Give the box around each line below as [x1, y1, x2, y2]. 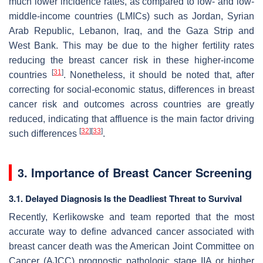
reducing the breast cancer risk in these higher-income [9, 55, 254, 65]
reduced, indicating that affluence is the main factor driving [9, 113, 254, 124]
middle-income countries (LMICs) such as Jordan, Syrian [9, 11, 254, 21]
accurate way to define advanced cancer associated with [9, 226, 254, 237]
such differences [9, 128, 79, 139]
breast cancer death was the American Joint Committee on [9, 241, 254, 251]
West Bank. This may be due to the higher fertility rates [9, 40, 254, 50]
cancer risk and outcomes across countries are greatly [9, 99, 254, 109]
